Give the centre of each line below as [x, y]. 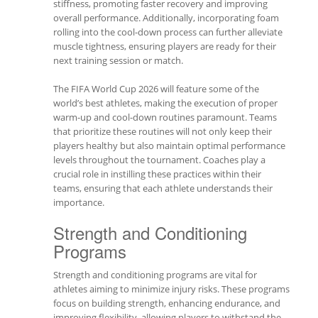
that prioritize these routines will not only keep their [163, 131]
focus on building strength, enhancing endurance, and [167, 303]
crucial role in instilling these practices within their [157, 174]
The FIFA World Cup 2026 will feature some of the [156, 89]
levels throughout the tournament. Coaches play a [159, 160]
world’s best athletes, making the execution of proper [165, 103]
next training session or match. [118, 60]
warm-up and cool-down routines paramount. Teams [165, 117]
